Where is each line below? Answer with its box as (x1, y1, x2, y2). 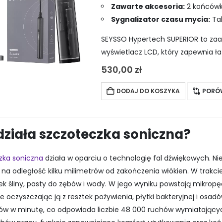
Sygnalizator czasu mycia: (111, 14, 210, 25)
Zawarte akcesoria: (111, 1, 185, 12)
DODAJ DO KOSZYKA (116, 87, 180, 96)
